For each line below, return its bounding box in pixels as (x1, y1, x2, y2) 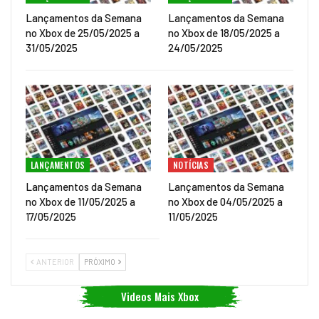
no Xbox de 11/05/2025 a (26, 194, 135, 208)
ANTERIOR (35, 256, 74, 266)
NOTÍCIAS (173, 158, 209, 171)
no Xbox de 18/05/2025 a (168, 26, 280, 39)
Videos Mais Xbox (120, 288, 199, 304)
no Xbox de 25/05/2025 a (26, 26, 140, 39)
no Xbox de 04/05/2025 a (168, 194, 283, 208)
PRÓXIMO (84, 256, 117, 266)
